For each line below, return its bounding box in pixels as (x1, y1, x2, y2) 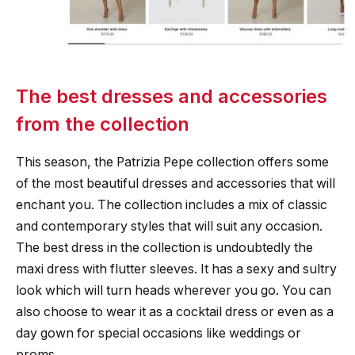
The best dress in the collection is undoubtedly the (16, 240, 313, 256)
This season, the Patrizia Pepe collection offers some (16, 155, 329, 170)
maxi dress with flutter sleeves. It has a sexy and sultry (16, 261, 337, 277)
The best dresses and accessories (16, 84, 327, 108)
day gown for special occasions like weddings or (16, 326, 301, 342)
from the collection (16, 112, 189, 136)
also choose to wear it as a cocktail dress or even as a (16, 304, 334, 320)
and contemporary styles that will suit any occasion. (16, 219, 323, 235)
